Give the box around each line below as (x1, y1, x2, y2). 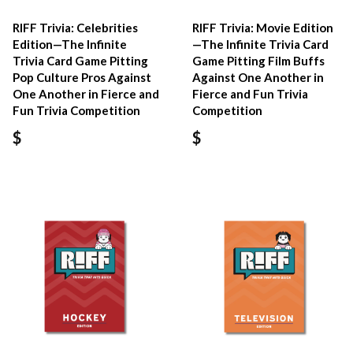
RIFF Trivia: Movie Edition (192, 20, 334, 35)
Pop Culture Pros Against (13, 70, 151, 85)
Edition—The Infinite (13, 37, 127, 52)
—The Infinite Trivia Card (192, 37, 329, 52)
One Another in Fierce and (13, 87, 159, 102)
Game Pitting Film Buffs (192, 54, 325, 69)
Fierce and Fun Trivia (192, 87, 309, 102)
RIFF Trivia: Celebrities (13, 20, 138, 35)
